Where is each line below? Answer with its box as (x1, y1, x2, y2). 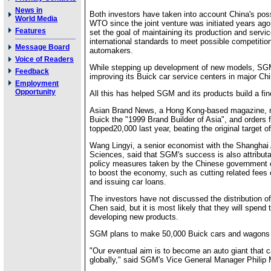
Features (15, 27, 46, 35)
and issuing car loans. (90, 177, 166, 186)
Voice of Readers (15, 55, 74, 64)
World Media (15, 15, 57, 23)
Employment (15, 79, 59, 88)
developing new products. (90, 212, 178, 221)
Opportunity (15, 88, 56, 96)
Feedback (15, 67, 49, 76)
